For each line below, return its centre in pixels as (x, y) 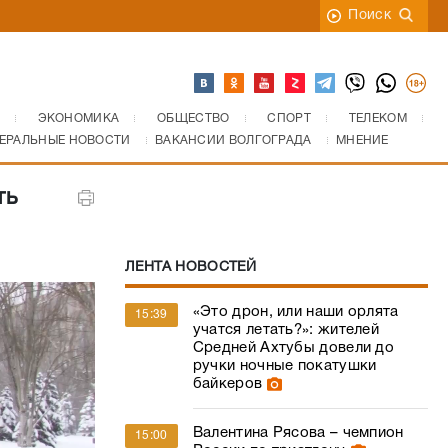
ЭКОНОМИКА (78, 118)
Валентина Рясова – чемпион (298, 433)
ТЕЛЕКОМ (377, 118)
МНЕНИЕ (362, 140)
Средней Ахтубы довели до (293, 348)
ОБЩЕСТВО (193, 118)
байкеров (227, 384)
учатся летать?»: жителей (286, 330)
